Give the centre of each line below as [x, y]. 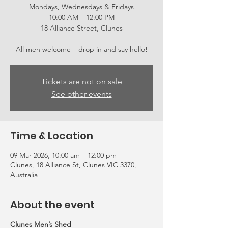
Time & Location [52, 136]
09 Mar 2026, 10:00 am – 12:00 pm [63, 155]
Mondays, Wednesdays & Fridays [81, 7]
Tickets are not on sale [81, 82]
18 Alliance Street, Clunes [81, 28]
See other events [81, 94]
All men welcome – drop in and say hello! [81, 49]
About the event [52, 205]
